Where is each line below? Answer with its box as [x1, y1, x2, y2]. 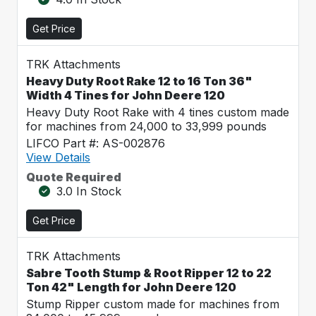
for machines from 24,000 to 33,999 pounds [26, 119, 267, 133]
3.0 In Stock [56, 184, 121, 198]
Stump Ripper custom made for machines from [26, 297, 279, 311]
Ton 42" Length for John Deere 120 [26, 280, 236, 294]
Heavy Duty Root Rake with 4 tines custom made [26, 105, 289, 119]
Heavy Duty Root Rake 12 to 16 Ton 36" [26, 74, 253, 88]
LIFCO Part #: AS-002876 [26, 136, 165, 150]
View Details [26, 150, 90, 164]
